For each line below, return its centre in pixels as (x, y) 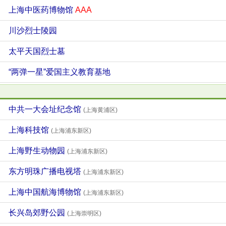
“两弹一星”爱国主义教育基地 (60, 72)
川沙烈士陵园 (33, 31)
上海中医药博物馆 (42, 10)
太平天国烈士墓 (37, 51)
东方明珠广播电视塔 (46, 171)
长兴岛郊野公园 (38, 213)
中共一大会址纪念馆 (46, 109)
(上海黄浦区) (100, 110)
